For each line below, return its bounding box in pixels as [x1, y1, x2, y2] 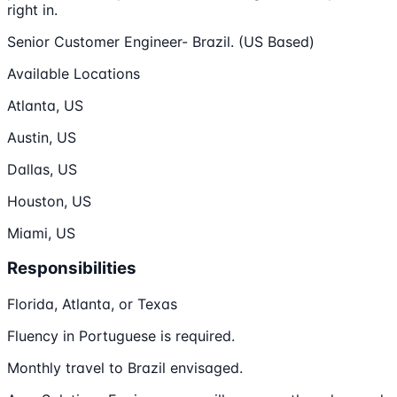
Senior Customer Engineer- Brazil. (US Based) [7, 32, 315, 51]
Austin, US [7, 128, 76, 146]
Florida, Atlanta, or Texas [7, 295, 177, 314]
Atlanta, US [7, 96, 83, 114]
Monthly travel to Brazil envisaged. [7, 359, 243, 378]
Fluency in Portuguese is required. [7, 327, 235, 346]
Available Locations [7, 64, 140, 82]
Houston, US [7, 191, 91, 210]
